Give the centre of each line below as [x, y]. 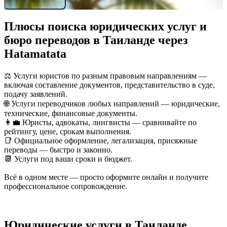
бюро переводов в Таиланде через [96, 40]
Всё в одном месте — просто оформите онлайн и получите [106, 177]
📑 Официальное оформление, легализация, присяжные [101, 140]
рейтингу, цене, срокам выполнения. [68, 131]
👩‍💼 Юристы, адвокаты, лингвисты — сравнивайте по [100, 122]
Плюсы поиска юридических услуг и [105, 27]
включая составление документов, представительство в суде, [109, 85]
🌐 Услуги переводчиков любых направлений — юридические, [112, 103]
